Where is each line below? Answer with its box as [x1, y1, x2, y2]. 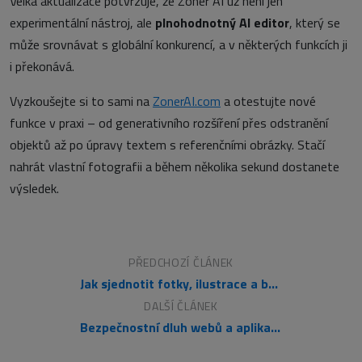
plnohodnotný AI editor [155, 12, 289, 32]
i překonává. [10, 56, 74, 76]
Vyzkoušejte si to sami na [10, 90, 149, 111]
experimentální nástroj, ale [10, 12, 155, 32]
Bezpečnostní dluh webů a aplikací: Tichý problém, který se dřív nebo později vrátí [271, 317, 280, 337]
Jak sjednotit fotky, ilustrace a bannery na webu [268, 273, 278, 293]
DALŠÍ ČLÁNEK [144, 297, 218, 314]
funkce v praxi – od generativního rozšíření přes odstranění [10, 112, 328, 133]
